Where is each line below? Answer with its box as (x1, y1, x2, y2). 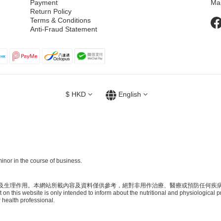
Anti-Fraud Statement (30, 25, 97, 33)
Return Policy (30, 7, 72, 15)
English (118, 90, 141, 99)
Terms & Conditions (30, 16, 91, 24)
